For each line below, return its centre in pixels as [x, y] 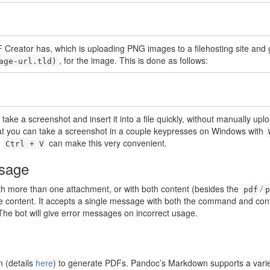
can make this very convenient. [107, 143]
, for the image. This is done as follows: [133, 60]
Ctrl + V [25, 143]
